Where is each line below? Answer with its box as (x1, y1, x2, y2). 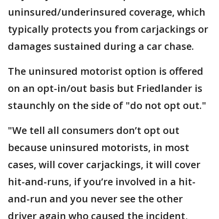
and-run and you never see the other (8, 192, 183, 205)
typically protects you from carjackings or (8, 22, 208, 36)
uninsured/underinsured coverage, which (8, 5, 205, 19)
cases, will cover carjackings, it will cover (8, 157, 200, 171)
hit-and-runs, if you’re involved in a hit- (8, 175, 196, 188)
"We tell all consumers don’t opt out (8, 123, 179, 137)
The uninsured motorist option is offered (8, 64, 203, 78)
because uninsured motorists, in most (8, 140, 189, 154)
